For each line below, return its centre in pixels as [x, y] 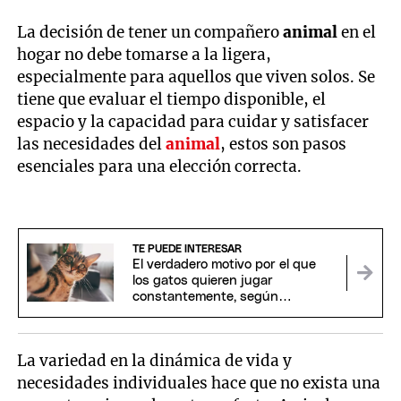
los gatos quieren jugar [202, 280]
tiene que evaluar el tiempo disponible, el [172, 99]
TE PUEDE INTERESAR [187, 248]
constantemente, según [205, 296]
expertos [159, 312]
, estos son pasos [284, 144]
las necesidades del [92, 144]
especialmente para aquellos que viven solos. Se [196, 77]
